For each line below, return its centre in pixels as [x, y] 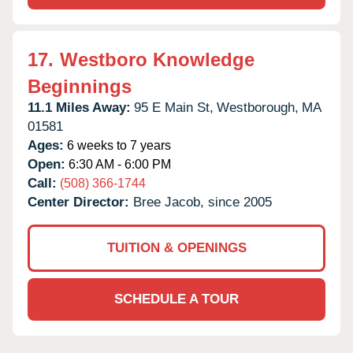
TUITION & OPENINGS [176, 247]
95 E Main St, [174, 107]
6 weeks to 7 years [117, 145]
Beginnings [80, 86]
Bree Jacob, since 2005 [203, 202]
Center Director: [80, 202]
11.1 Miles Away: [79, 107]
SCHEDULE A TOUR [176, 299]
